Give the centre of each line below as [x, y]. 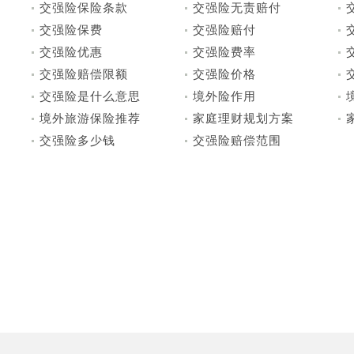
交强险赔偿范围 [237, 141]
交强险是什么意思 [90, 96]
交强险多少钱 [77, 141]
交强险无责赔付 [237, 8]
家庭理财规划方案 [243, 119]
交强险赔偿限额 [84, 74]
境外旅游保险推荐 [90, 119]
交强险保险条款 [84, 8]
